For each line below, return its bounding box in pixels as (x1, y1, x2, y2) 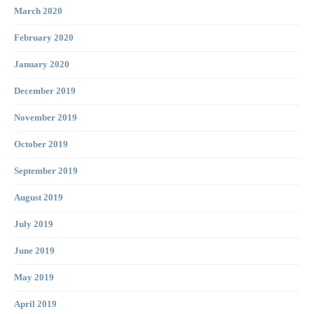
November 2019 (14, 113, 77, 123)
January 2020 (14, 60, 69, 70)
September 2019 (14, 166, 78, 177)
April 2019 (14, 299, 57, 310)
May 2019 (14, 273, 54, 283)
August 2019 (14, 193, 63, 203)
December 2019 (14, 86, 76, 97)
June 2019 (14, 246, 55, 257)
